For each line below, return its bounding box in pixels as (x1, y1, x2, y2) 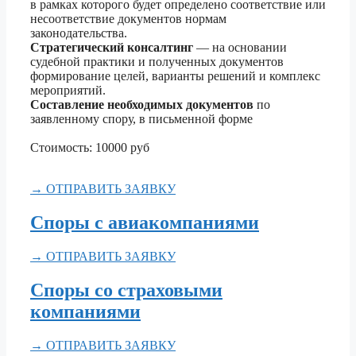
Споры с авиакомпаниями (30, 212, 259, 234)
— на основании (196, 41, 287, 55)
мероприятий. (30, 83, 106, 98)
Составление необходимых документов (30, 98, 253, 112)
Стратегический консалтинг (30, 41, 196, 55)
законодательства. (30, 26, 127, 41)
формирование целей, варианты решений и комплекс (30, 69, 320, 83)
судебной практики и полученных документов (30, 55, 284, 69)
